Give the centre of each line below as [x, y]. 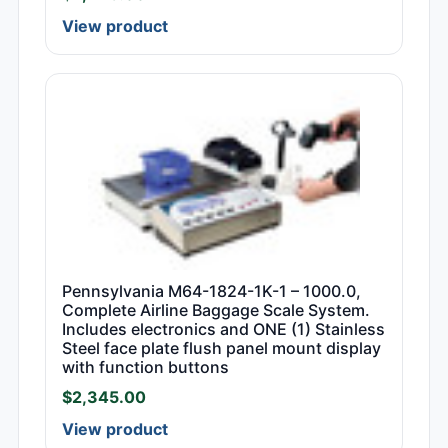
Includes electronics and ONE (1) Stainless [223, 329]
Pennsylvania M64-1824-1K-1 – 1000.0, [211, 291]
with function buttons [145, 367]
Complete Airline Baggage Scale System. [216, 310]
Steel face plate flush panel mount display [221, 348]
